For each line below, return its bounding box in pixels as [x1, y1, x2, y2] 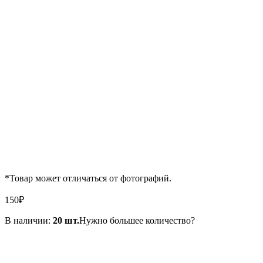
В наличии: [5, 215, 53, 225]
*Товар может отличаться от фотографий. [5, 173, 171, 183]
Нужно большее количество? [79, 215, 195, 225]
